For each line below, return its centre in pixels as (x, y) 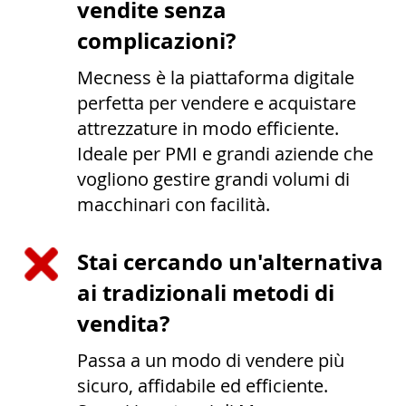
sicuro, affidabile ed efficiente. (203, 386)
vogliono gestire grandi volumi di (213, 179)
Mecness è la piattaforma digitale (216, 78)
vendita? (123, 324)
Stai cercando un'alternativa (230, 262)
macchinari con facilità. (174, 205)
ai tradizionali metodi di (206, 293)
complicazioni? (156, 41)
